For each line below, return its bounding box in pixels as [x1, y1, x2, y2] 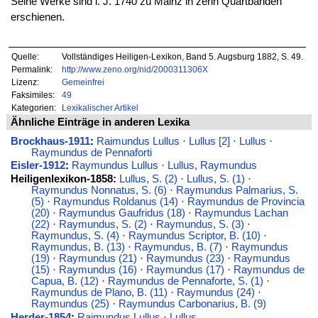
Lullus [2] [188, 135, 230, 147]
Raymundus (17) [146, 264, 224, 276]
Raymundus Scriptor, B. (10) [128, 230, 261, 242]
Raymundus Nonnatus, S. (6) [31, 185, 167, 197]
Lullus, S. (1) [186, 173, 245, 185]
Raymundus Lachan [194, 207, 288, 219]
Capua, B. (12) [31, 275, 99, 287]
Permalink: [11, 65, 53, 75]
